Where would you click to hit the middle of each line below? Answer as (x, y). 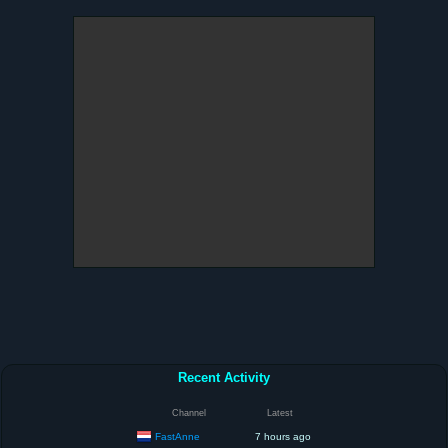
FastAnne (177, 436)
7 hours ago (282, 436)
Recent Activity (224, 377)
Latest (279, 412)
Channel (189, 412)
